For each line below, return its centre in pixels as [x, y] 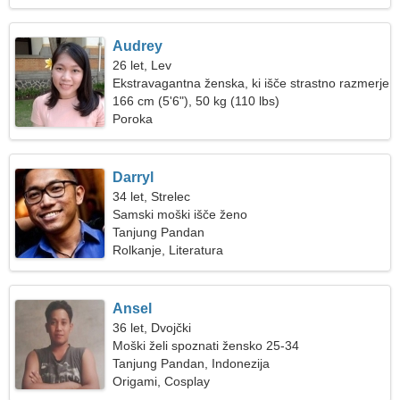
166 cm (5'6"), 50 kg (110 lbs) [196, 101]
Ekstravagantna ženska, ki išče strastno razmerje [251, 83]
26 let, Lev [142, 65]
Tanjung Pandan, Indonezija [192, 363]
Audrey [138, 46]
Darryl [133, 177]
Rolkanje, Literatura [168, 250]
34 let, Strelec [152, 196]
